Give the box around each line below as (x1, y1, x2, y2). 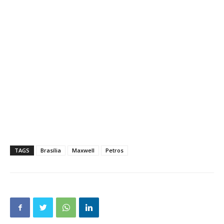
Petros (105, 146, 123, 154)
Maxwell (72, 146, 94, 154)
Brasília (40, 146, 61, 154)
